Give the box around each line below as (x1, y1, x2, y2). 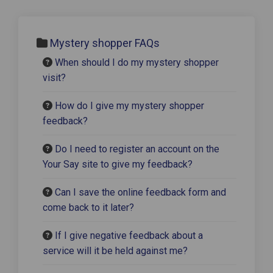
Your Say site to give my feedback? (43, 158, 193, 170)
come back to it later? (43, 201, 134, 213)
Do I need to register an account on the (55, 143, 219, 155)
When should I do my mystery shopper (55, 56, 219, 68)
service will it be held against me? (43, 244, 188, 257)
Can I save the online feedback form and (55, 186, 226, 198)
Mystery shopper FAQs (50, 36, 160, 49)
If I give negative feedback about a (55, 229, 203, 241)
